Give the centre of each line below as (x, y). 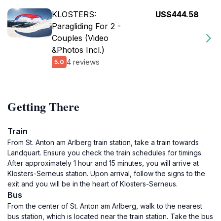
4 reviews (83, 62)
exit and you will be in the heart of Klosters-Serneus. (92, 184)
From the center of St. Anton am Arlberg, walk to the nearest (105, 206)
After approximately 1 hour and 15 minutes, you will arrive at (103, 163)
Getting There (43, 106)
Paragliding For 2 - (86, 26)
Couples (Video (80, 38)
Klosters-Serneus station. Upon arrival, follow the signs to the (106, 173)
